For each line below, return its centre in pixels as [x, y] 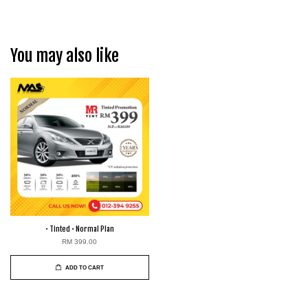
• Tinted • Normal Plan [79, 229]
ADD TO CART [85, 267]
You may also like [65, 56]
